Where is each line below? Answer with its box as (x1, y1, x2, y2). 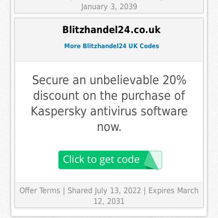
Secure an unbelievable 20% (32, 73, 186, 87)
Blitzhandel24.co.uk (62, 24, 161, 36)
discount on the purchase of (33, 88, 185, 103)
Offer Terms (19, 185, 60, 195)
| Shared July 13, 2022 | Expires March (63, 185, 199, 195)
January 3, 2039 (81, 1, 137, 11)
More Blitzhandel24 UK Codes (64, 42, 159, 50)
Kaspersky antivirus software (30, 104, 188, 118)
